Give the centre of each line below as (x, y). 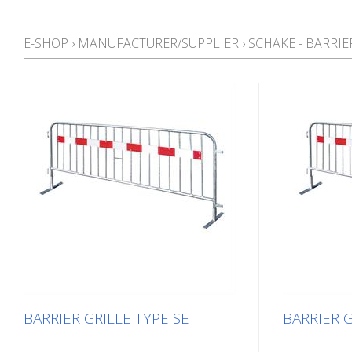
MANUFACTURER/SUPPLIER (158, 43)
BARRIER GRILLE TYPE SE (106, 318)
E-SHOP (46, 43)
